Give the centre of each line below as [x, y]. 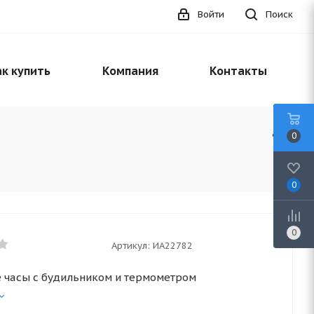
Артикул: [131, 245]
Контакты [238, 71]
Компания [130, 71]
